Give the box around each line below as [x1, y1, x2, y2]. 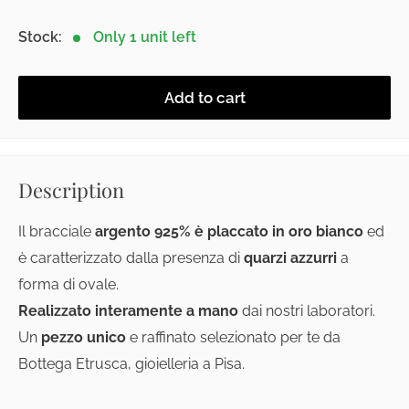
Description [18, 176, 124, 204]
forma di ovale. [18, 276, 122, 294]
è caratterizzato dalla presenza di [18, 249, 244, 267]
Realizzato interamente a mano [18, 302, 238, 320]
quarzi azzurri [244, 249, 337, 267]
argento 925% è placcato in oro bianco [95, 223, 363, 241]
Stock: [18, 28, 62, 46]
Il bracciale [18, 223, 95, 241]
